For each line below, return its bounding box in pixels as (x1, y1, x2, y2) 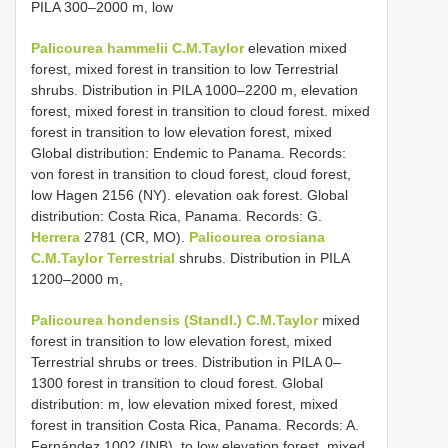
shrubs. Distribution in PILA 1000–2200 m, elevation (31, 81, 358, 98)
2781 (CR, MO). (80, 228, 189, 245)
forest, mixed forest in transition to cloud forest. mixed (31, 102, 370, 119)
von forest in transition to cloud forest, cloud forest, (31, 165, 351, 182)
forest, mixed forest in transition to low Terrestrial (31, 60, 338, 77)
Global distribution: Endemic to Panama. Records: (31, 144, 346, 161)
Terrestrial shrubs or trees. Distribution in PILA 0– (31, 353, 341, 370)
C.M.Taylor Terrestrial (31, 249, 175, 266)
